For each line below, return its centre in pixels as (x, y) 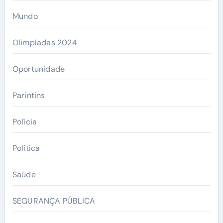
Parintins (29, 95)
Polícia (25, 121)
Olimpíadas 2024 (45, 42)
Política (26, 148)
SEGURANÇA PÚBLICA (54, 201)
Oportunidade (39, 69)
